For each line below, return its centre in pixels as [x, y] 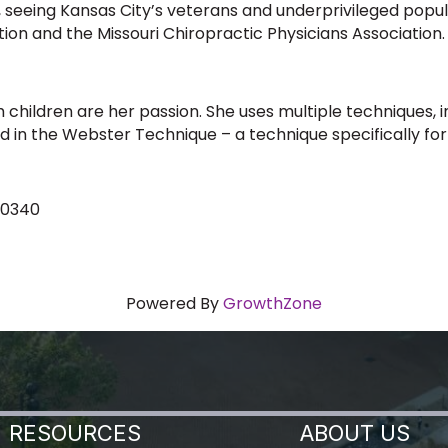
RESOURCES [75, 432]
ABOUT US [355, 432]
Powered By [174, 303]
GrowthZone [272, 303]
